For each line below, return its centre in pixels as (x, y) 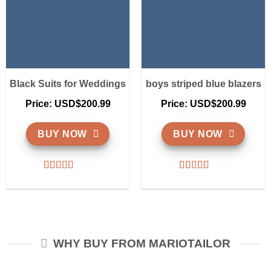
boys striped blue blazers (203, 83)
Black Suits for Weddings (68, 83)
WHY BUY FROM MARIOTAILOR (142, 244)
